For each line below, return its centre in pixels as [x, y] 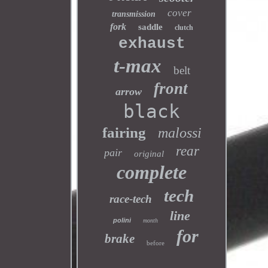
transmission [134, 14]
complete [152, 172]
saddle [151, 27]
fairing [124, 133]
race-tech [131, 199]
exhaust [152, 44]
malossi [179, 133]
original [149, 154]
